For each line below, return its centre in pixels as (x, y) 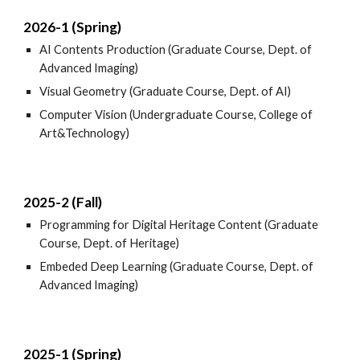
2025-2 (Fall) (63, 202)
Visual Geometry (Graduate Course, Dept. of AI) (166, 91)
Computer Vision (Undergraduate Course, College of (176, 115)
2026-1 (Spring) (73, 27)
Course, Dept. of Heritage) (110, 243)
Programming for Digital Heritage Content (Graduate (179, 225)
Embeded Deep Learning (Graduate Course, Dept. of (177, 266)
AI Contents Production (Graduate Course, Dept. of (176, 49)
